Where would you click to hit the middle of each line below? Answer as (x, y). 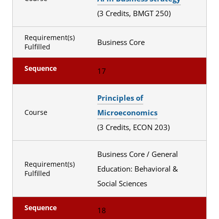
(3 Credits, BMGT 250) (135, 13)
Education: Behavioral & (137, 168)
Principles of (120, 98)
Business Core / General (137, 154)
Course (36, 112)
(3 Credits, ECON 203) (134, 127)
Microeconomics (127, 112)
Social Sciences (123, 183)
